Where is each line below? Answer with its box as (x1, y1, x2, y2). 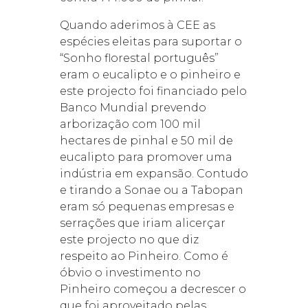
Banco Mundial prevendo (59, 100, 206, 114)
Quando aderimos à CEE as (59, 18, 215, 32)
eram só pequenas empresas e (59, 199, 234, 213)
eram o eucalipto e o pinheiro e (59, 67, 241, 81)
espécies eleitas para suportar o (59, 34, 242, 48)
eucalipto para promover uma (59, 150, 232, 164)
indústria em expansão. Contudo (59, 166, 248, 180)
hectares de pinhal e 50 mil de (59, 133, 233, 147)
